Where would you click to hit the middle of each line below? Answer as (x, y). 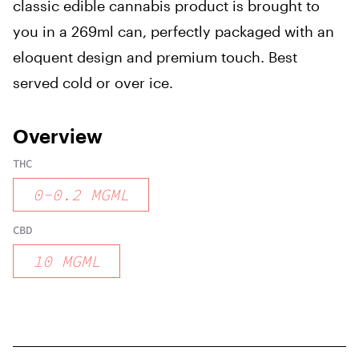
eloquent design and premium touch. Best (155, 57)
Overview (58, 136)
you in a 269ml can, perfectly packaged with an (173, 31)
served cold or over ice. (93, 83)
